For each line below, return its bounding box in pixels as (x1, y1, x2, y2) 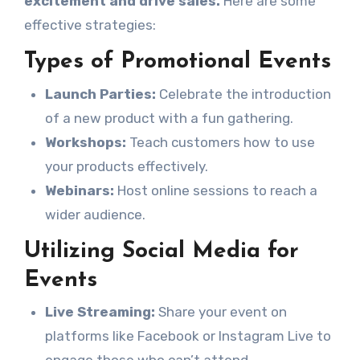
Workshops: (44, 133, 126, 150)
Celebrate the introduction (155, 85, 331, 102)
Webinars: (44, 182, 114, 198)
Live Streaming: (44, 304, 155, 320)
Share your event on (154, 304, 287, 320)
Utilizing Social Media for (23, 239, 299, 263)
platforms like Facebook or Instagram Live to (44, 328, 331, 344)
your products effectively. (44, 157, 208, 174)
